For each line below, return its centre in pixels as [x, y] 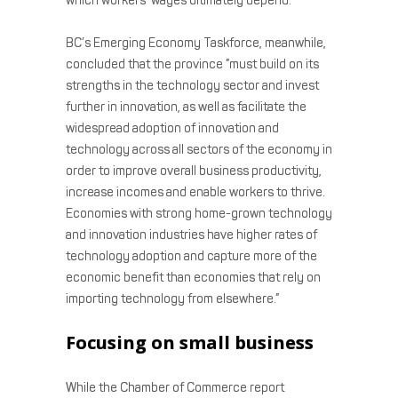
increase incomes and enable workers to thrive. [195, 192]
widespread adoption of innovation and [172, 128]
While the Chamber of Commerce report [175, 387]
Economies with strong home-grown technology [199, 213]
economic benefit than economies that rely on [193, 277]
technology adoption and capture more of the [191, 256]
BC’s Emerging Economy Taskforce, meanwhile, [196, 43]
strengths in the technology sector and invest [192, 85]
